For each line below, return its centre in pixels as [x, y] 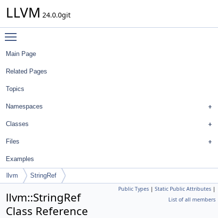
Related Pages [27, 71]
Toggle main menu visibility [66, 32]
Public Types [134, 189]
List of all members [192, 200]
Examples [20, 159]
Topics [15, 89]
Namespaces [24, 106]
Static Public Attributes [183, 189]
